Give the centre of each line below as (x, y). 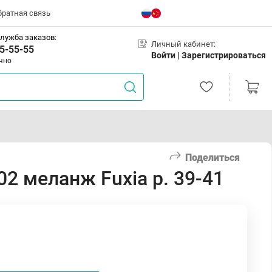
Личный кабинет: (183, 44)
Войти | (166, 55)
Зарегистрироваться (224, 55)
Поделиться (212, 157)
